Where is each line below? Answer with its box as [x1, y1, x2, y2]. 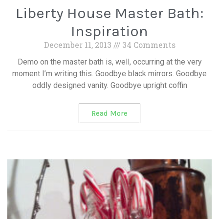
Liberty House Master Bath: [15, 4, 204, 22]
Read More [91, 109, 128, 118]
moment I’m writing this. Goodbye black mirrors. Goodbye [12, 69, 207, 78]
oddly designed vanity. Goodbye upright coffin [32, 81, 187, 90]
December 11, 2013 [44, 40, 113, 50]
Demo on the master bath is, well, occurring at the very [17, 57, 202, 66]
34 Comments [120, 40, 175, 50]
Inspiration [71, 22, 148, 40]
